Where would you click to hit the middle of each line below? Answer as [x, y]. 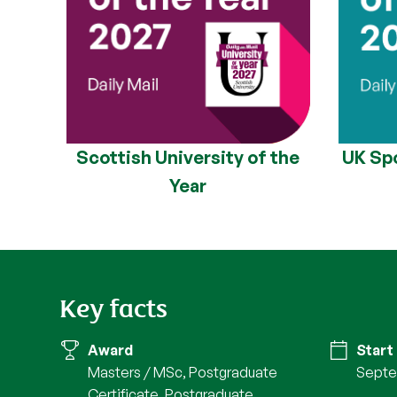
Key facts [114, 307]
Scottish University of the [188, 157]
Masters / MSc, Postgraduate [183, 373]
